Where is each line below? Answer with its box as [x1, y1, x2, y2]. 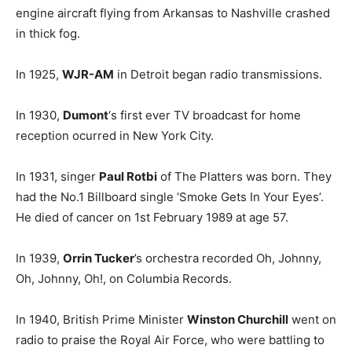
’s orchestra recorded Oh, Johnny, [134, 251, 321, 266]
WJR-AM [62, 67, 114, 82]
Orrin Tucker [63, 251, 134, 266]
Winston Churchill [187, 312, 288, 327]
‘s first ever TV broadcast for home [108, 108, 301, 123]
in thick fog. [16, 26, 80, 41]
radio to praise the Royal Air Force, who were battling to [16, 332, 324, 347]
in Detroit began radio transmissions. [114, 67, 322, 82]
